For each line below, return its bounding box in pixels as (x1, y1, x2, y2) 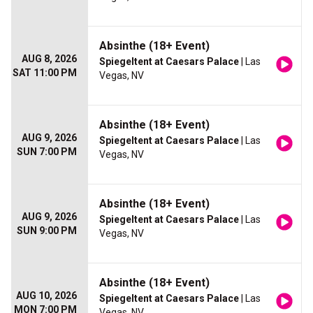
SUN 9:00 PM (17, 225, 77, 237)
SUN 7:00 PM (17, 146, 77, 158)
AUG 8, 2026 (22, 53, 77, 65)
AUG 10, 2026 (16, 290, 77, 302)
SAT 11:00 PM (13, 67, 77, 79)
